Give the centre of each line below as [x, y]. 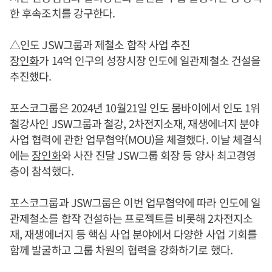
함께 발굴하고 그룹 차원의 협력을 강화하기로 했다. [121, 249]
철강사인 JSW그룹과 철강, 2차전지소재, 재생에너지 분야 [134, 123]
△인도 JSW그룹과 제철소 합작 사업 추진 [100, 44]
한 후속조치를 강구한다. [63, 12]
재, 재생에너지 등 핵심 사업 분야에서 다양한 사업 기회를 [134, 233]
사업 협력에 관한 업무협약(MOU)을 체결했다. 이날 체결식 [136, 139]
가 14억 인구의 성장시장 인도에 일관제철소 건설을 [150, 60]
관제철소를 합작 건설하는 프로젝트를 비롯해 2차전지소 [131, 218]
